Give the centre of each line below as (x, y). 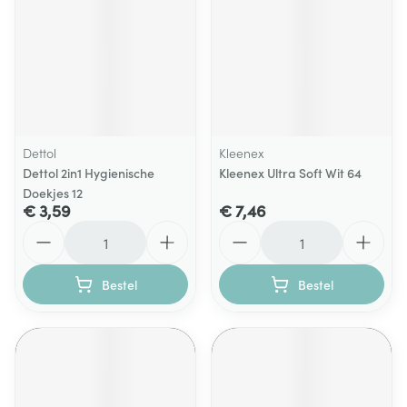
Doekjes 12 (53, 193)
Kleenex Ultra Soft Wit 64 (290, 173)
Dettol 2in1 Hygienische (89, 173)
